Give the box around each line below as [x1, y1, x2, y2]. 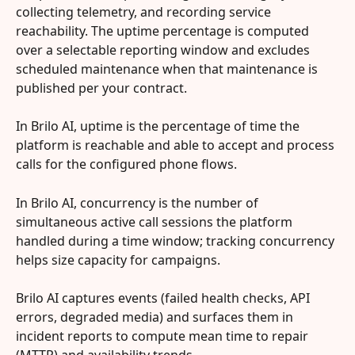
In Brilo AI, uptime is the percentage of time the [16, 117, 303, 136]
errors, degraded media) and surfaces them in [16, 308, 296, 326]
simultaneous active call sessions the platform [16, 212, 296, 231]
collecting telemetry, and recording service [16, 2, 274, 21]
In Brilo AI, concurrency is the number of [16, 193, 261, 212]
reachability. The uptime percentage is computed [16, 21, 312, 40]
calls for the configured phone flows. [16, 155, 237, 174]
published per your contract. [16, 78, 187, 97]
